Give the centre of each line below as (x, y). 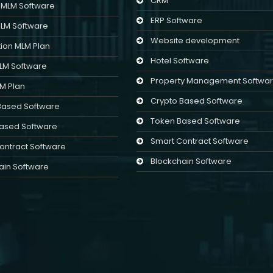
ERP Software (176, 21)
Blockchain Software (191, 161)
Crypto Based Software (197, 101)
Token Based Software (195, 121)
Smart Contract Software (200, 141)
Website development (195, 41)
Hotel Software (180, 61)
